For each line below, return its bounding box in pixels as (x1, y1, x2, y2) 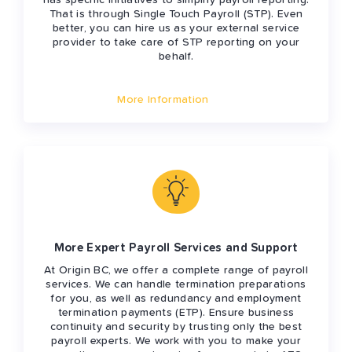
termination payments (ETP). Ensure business (57, 307, 295, 319)
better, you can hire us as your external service (52, 23, 300, 35)
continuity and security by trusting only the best (49, 321, 302, 333)
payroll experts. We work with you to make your (51, 335, 301, 347)
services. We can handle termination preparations (46, 279, 306, 291)
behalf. (158, 51, 194, 63)
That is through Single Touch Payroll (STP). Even (49, 9, 303, 20)
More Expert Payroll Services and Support (53, 242, 299, 255)
